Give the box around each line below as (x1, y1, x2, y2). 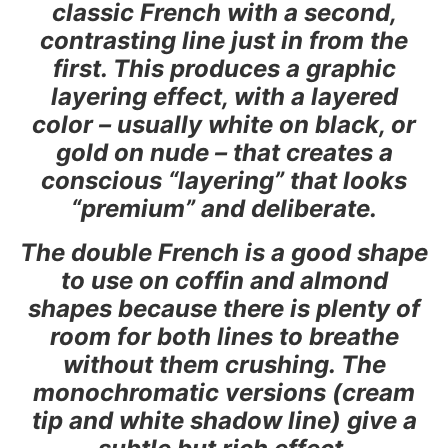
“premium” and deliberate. (71, 193, 377, 223)
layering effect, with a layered (50, 81, 398, 111)
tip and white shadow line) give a (31, 405, 417, 435)
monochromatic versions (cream (33, 377, 415, 407)
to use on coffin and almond (60, 265, 388, 295)
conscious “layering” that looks (41, 165, 407, 195)
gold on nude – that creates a (55, 137, 393, 167)
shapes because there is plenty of (28, 293, 420, 323)
